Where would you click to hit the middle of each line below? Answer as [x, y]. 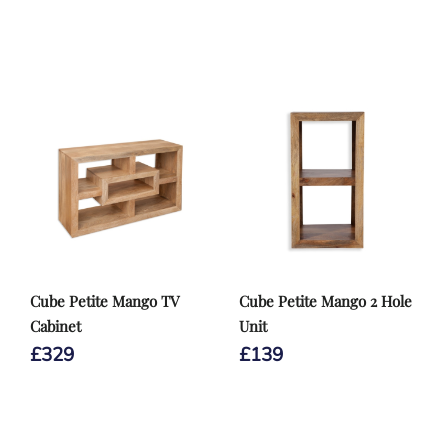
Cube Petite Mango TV [104, 301]
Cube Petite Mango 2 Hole [325, 301]
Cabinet [55, 326]
